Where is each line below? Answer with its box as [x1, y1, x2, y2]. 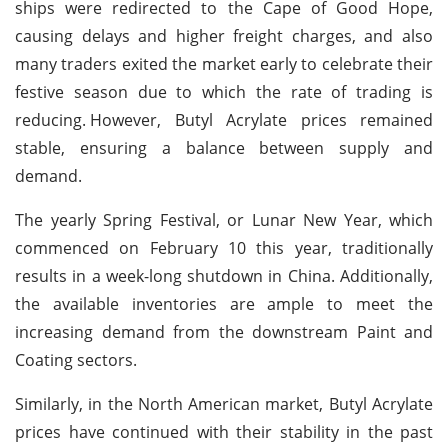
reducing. [15, 108, 86, 131]
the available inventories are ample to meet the [15, 292, 433, 315]
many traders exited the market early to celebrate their [15, 52, 433, 75]
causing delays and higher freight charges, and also [15, 24, 433, 47]
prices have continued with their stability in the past [15, 420, 433, 443]
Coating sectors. [15, 348, 137, 371]
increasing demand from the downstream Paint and [15, 320, 433, 343]
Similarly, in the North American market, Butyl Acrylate [15, 392, 433, 415]
